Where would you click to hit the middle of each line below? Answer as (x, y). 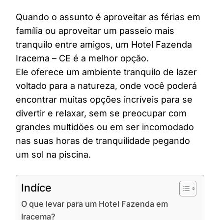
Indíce (36, 188)
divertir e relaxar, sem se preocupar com (101, 113)
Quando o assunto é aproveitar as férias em (108, 17)
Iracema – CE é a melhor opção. (82, 58)
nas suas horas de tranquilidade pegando (103, 141)
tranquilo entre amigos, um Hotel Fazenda (104, 44)
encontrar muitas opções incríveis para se (104, 99)
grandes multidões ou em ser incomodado (105, 127)
